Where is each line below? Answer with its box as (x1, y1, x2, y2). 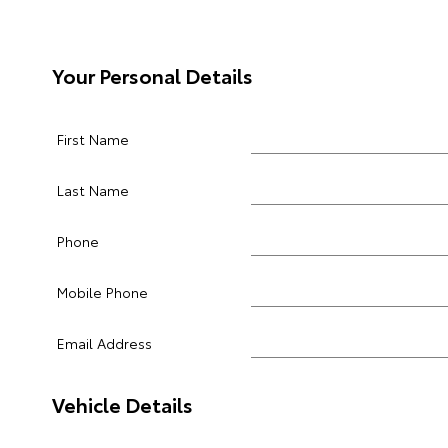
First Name (57, 129, 129, 149)
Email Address (57, 333, 152, 353)
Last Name (57, 180, 129, 200)
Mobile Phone (57, 282, 148, 302)
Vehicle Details (52, 390, 193, 418)
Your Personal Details (52, 61, 253, 89)
